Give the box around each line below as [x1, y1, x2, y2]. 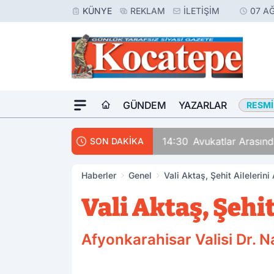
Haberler [81, 170, 116, 180]
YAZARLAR [178, 99, 227, 111]
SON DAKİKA [90, 136, 144, 146]
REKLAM [130, 6, 165, 16]
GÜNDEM [123, 99, 166, 111]
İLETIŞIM [183, 6, 220, 16]
